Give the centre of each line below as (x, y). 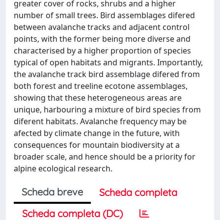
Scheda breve (52, 192)
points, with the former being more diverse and (102, 39)
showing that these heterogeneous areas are (98, 97)
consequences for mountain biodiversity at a (97, 145)
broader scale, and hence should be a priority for (105, 156)
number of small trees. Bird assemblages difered (104, 15)
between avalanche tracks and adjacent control (102, 27)
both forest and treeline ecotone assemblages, (101, 86)
